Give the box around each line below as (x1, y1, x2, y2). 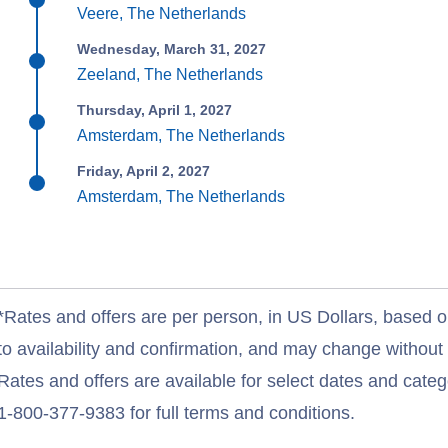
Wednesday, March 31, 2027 (77, 41, 267, 57)
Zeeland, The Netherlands (77, 66, 264, 83)
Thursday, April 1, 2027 (77, 102, 233, 118)
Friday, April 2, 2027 (77, 163, 211, 179)
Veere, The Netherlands (77, 5, 247, 22)
